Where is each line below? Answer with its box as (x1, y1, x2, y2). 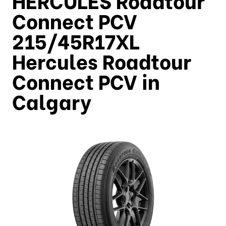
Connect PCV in (12, 65, 160, 95)
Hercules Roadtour (12, 45, 191, 75)
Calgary (12, 85, 91, 116)
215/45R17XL (12, 25, 140, 55)
